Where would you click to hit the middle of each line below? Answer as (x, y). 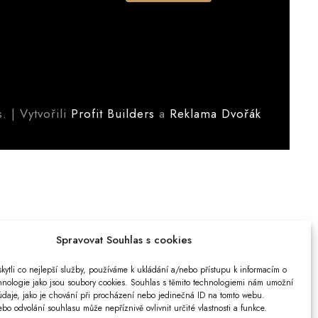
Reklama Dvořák (215, 114)
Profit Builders (113, 114)
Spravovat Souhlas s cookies (124, 240)
